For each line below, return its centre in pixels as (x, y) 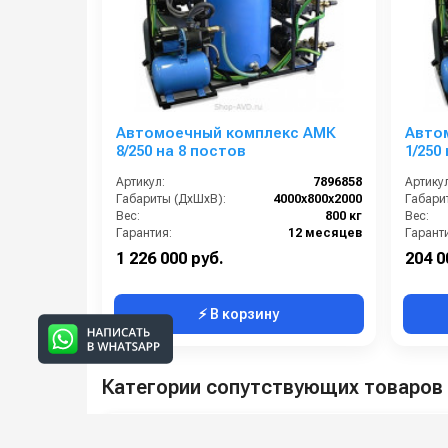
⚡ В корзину (239, 313)
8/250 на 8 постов (181, 150)
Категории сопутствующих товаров (272, 386)
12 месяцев (324, 232)
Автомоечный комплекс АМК (226, 132)
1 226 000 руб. (170, 258)
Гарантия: (144, 232)
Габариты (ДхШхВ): (171, 198)
